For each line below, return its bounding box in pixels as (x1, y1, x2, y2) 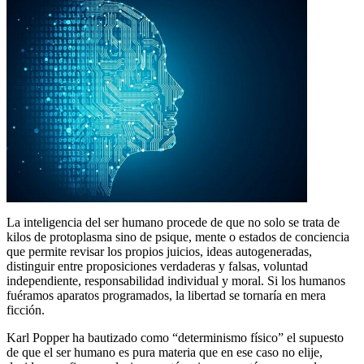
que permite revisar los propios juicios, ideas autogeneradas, (6, 244, 312, 258)
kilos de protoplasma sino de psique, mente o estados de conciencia (6, 229, 349, 244)
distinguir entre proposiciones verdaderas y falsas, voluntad (6, 258, 308, 273)
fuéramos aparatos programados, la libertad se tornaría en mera (6, 288, 326, 302)
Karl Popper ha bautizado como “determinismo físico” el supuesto (6, 330, 344, 344)
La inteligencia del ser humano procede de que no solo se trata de (6, 214, 340, 229)
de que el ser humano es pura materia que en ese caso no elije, (6, 344, 323, 359)
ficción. (6, 302, 45, 317)
